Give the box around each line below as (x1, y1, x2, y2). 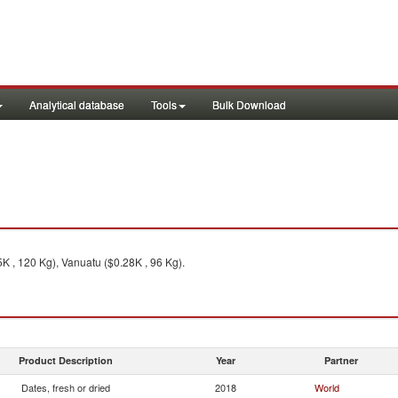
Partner (324, 354, 358, 367)
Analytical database (29, 97, 124, 112)
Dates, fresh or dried (21, 380, 110, 394)
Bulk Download (212, 97, 286, 112)
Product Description (19, 354, 113, 367)
